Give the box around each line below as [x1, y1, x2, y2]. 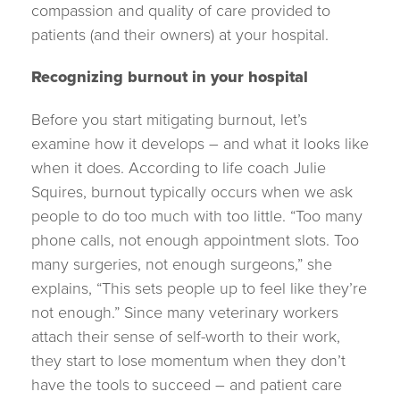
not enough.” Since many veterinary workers [31, 303, 338, 322]
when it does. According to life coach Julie [31, 158, 326, 178]
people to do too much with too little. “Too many [31, 206, 362, 226]
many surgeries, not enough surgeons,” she [31, 254, 332, 274]
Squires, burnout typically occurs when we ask [31, 182, 353, 202]
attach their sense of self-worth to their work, [31, 327, 340, 346]
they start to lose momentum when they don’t [31, 351, 346, 371]
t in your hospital [182, 67, 308, 88]
